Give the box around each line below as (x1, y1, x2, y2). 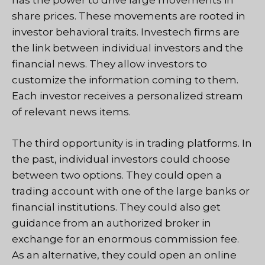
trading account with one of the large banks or (12, 185, 250, 197)
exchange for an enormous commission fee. (12, 232, 239, 245)
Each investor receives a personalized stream (12, 90, 243, 102)
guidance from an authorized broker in (12, 216, 211, 229)
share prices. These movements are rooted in (12, 10, 245, 22)
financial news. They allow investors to (12, 58, 207, 70)
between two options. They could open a (12, 169, 222, 181)
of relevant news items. (12, 106, 131, 118)
